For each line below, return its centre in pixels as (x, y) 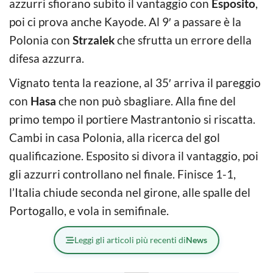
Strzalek (94, 40)
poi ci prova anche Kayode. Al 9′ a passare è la (125, 21)
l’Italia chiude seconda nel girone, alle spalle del (130, 192)
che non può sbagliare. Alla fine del (146, 101)
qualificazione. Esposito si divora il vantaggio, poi (134, 155)
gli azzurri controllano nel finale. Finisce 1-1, (122, 174)
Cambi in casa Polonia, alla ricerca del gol (115, 137)
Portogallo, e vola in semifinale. (89, 210)
